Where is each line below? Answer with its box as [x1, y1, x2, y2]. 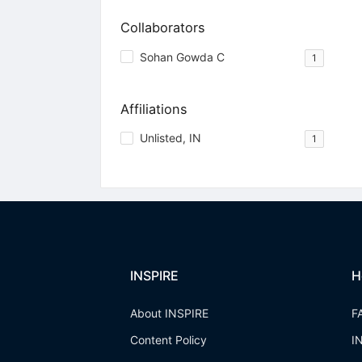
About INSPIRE [129, 306, 208, 320]
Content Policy [129, 333, 207, 347]
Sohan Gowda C [139, 49, 225, 64]
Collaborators [120, 19, 205, 36]
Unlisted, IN [139, 130, 201, 145]
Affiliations [120, 100, 187, 117]
